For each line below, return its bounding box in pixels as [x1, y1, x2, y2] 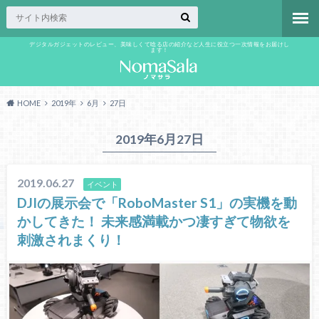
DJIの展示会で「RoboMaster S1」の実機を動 [17, 194, 298, 211]
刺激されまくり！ [17, 231, 126, 249]
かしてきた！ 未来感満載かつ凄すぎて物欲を [17, 213, 291, 230]
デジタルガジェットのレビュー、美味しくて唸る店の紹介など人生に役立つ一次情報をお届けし [29, 40, 290, 48]
